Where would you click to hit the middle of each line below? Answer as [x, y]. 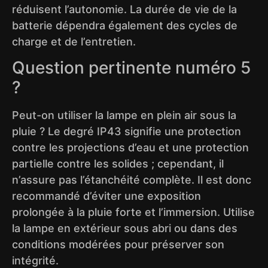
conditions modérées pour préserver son [118, 245]
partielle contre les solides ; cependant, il [118, 164]
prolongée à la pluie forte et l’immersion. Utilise [133, 212]
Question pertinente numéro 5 [131, 68]
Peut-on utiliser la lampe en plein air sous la [124, 115]
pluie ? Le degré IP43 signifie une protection [127, 132]
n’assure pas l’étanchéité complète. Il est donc [132, 180]
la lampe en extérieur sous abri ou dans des [125, 229]
